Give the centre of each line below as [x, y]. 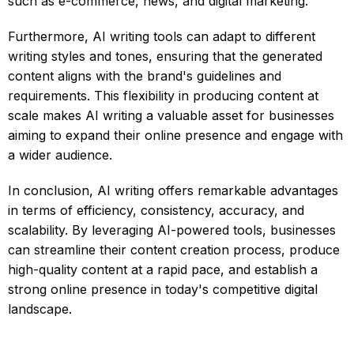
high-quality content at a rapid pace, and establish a [163, 269]
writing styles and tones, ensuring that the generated [165, 56]
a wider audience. [60, 154]
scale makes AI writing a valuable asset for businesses [171, 115]
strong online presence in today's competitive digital [163, 289]
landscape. [40, 309]
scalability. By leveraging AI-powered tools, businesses [172, 230]
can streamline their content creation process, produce [174, 249]
